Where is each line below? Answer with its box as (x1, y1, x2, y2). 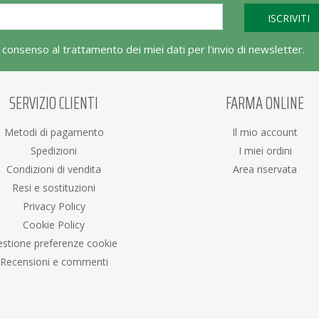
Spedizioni (31, 143, 78, 157)
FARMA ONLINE (226, 88, 305, 117)
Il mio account (232, 125, 298, 139)
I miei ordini (238, 143, 292, 157)
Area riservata (233, 162, 298, 176)
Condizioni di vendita (6, 162, 102, 176)
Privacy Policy (22, 199, 85, 213)
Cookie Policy (23, 217, 85, 231)
